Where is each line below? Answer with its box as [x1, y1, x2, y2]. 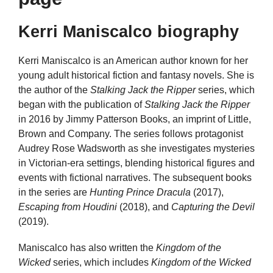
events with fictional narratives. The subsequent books [18, 172, 252, 183]
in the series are [18, 187, 90, 197]
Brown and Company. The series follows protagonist [18, 129, 243, 139]
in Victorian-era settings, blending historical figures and [18, 158, 255, 168]
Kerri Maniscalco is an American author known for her [18, 55, 248, 66]
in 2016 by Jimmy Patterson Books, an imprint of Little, [18, 114, 251, 124]
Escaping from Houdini [18, 202, 117, 212]
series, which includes [51, 257, 151, 268]
